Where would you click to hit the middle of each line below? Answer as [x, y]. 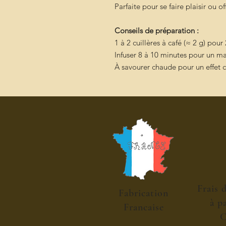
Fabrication [144, 193]
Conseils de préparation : [157, 31]
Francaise [144, 207]
